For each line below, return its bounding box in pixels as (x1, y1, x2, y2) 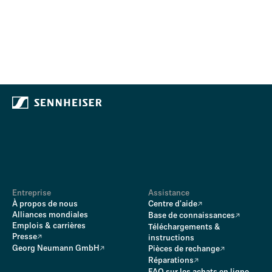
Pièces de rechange (148, 245, 220, 253)
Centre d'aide (148, 200, 197, 208)
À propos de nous (12, 200, 78, 208)
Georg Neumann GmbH (12, 245, 100, 253)
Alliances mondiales (12, 211, 88, 219)
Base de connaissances (148, 212, 235, 220)
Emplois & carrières (12, 222, 86, 230)
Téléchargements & (148, 223, 220, 231)
